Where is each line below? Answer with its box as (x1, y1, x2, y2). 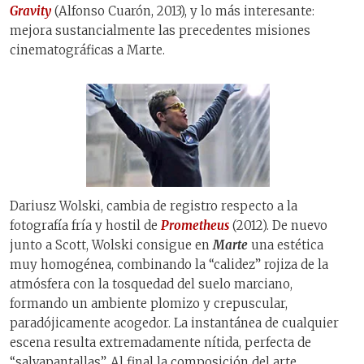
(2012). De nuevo (229, 218, 327, 234)
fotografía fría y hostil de (10, 218, 161, 234)
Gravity (10, 3, 51, 19)
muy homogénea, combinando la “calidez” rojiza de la (10, 257, 328, 273)
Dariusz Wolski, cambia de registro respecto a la (10, 198, 297, 214)
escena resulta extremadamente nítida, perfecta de (10, 335, 311, 351)
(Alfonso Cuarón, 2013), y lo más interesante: (51, 3, 314, 19)
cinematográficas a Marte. (10, 42, 165, 58)
